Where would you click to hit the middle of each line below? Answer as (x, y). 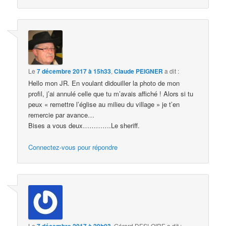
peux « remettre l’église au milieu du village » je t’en (104, 104)
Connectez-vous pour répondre (73, 147)
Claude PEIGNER (139, 71)
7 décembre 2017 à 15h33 (74, 71)
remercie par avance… (62, 115)
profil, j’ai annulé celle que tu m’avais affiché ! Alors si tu (111, 94)
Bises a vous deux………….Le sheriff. (84, 126)
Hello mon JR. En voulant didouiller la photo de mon (104, 83)
